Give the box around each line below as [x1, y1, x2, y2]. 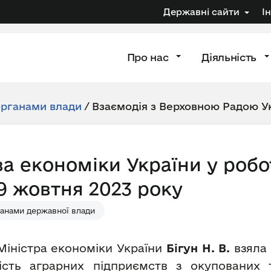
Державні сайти [163, 6, 240, 17]
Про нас [126, 51, 172, 63]
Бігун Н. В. [166, 242, 230, 254]
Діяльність [201, 51, 260, 63]
